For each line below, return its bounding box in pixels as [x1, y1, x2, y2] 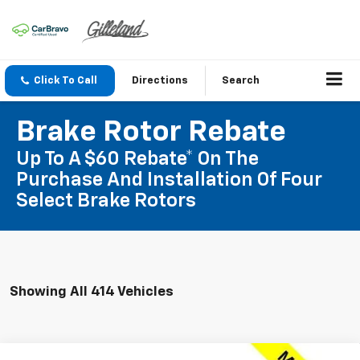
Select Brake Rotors [16, 191, 196, 211]
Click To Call [34, 76, 97, 87]
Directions [132, 76, 188, 87]
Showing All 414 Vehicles [10, 284, 174, 299]
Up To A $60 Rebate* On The [16, 149, 259, 170]
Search [222, 76, 260, 87]
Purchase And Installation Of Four [16, 170, 322, 190]
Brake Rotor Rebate [16, 118, 286, 148]
